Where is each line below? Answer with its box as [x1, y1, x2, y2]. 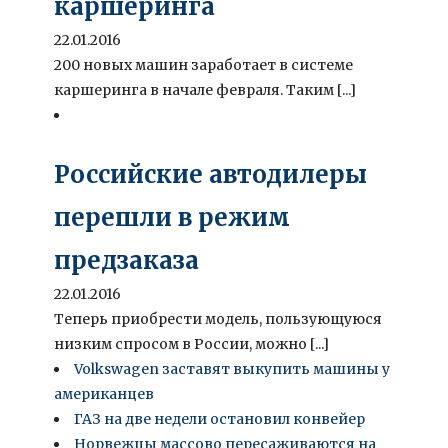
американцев [54, 384, 154, 403]
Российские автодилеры [54, 158, 367, 190]
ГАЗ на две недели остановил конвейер [74, 409, 365, 428]
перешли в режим [54, 201, 290, 233]
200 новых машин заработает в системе [54, 55, 353, 74]
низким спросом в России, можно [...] [54, 334, 329, 353]
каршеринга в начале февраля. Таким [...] [54, 80, 356, 99]
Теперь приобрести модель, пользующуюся [54, 309, 382, 328]
